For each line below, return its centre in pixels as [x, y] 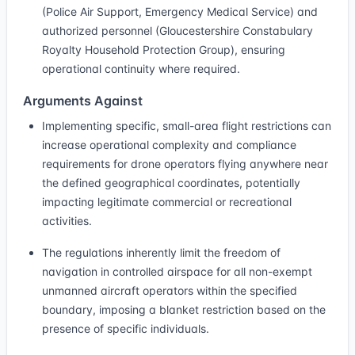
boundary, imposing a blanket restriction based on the [184, 309]
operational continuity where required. [141, 69]
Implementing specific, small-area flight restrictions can [187, 126]
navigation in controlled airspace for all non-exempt [177, 271]
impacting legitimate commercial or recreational [167, 202]
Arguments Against [83, 101]
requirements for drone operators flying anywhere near [185, 164]
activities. [67, 221]
